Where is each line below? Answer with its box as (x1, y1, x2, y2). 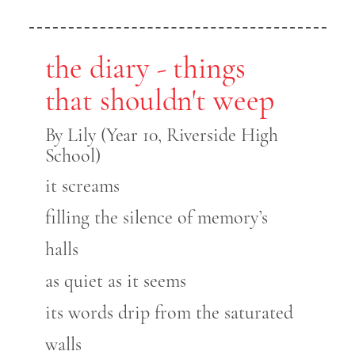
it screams (44, 174, 120, 198)
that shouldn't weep (44, 82, 274, 120)
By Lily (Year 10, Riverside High (44, 124, 279, 147)
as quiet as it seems (44, 269, 186, 293)
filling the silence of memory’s (44, 206, 268, 230)
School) (44, 144, 101, 168)
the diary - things (44, 50, 246, 87)
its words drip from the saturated (44, 301, 293, 325)
